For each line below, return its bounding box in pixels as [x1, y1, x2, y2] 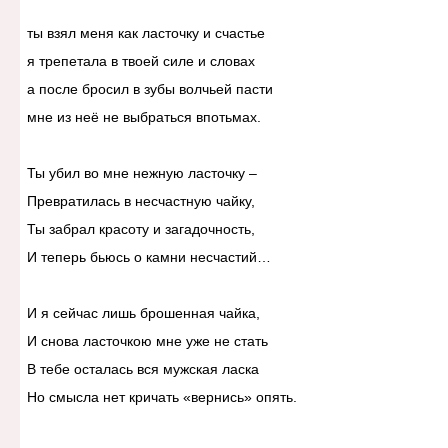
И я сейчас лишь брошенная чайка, [26, 305, 260, 322]
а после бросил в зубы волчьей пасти [26, 81, 273, 98]
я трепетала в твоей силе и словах [26, 53, 255, 70]
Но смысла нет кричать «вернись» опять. [26, 389, 297, 406]
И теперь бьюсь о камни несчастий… [26, 249, 271, 266]
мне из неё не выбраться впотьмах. [26, 109, 261, 126]
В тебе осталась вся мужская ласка [26, 361, 259, 378]
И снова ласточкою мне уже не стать [26, 333, 268, 350]
